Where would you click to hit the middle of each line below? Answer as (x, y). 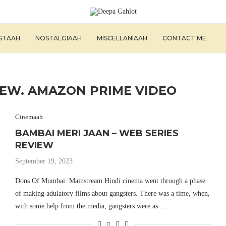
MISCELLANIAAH (122, 38)
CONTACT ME (184, 38)
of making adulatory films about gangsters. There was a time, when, (112, 193)
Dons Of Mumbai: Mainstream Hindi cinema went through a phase (110, 181)
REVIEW (34, 145)
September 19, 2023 (44, 161)
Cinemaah (29, 117)
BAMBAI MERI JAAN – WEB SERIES (97, 133)
